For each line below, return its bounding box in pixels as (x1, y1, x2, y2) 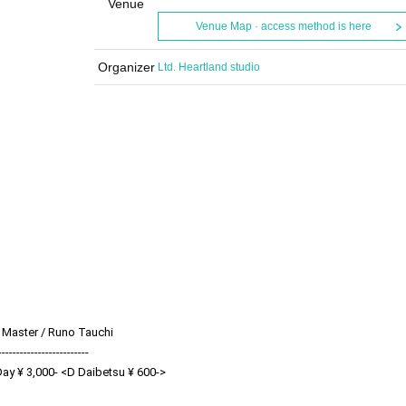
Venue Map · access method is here (195, 20, 372, 33)
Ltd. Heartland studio (158, 61, 260, 73)
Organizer (97, 60, 155, 74)
